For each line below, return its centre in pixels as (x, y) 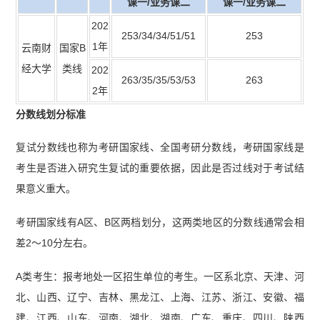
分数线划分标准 (51, 114)
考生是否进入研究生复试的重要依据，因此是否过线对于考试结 (160, 168)
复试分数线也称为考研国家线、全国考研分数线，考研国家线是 (160, 147)
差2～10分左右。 (55, 243)
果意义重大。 (46, 189)
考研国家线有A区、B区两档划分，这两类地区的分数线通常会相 (160, 222)
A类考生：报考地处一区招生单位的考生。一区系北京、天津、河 (160, 277)
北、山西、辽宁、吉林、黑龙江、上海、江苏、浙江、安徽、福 (160, 297)
